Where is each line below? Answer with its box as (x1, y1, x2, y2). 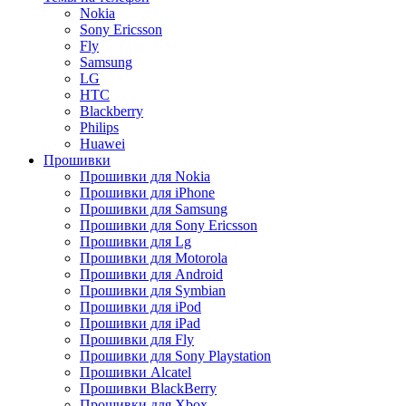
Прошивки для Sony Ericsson (80, 217, 257, 233)
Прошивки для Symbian (80, 282, 226, 298)
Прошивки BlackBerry (80, 380, 217, 396)
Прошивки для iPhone (80, 184, 215, 200)
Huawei (80, 135, 125, 151)
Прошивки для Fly (80, 331, 194, 347)
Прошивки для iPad (80, 314, 200, 331)
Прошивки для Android (80, 266, 223, 282)
